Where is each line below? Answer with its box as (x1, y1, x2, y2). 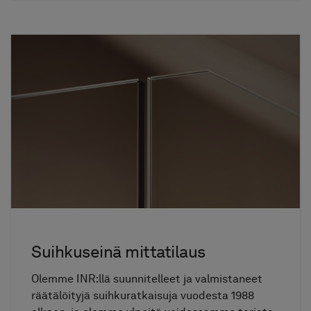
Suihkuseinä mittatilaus (31, 242, 205, 262)
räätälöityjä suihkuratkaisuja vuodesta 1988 (31, 288, 255, 302)
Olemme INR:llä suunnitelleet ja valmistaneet (31, 271, 263, 285)
